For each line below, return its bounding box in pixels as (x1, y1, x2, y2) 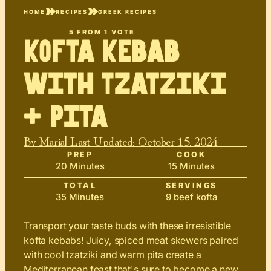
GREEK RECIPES (98, 8, 157, 15)
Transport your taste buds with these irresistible (24, 220, 232, 232)
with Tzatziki (24, 72, 226, 99)
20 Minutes (55, 160, 105, 172)
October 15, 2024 (138, 131, 218, 150)
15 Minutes (168, 160, 215, 172)
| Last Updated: (64, 131, 135, 150)
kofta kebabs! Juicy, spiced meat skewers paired (24, 234, 238, 247)
